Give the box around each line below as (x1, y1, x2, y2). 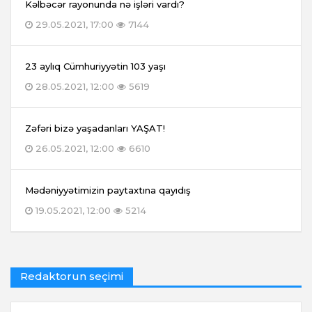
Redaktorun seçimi (20, 270, 123, 283)
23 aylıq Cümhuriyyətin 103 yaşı (25, 61, 166, 72)
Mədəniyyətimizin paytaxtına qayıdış (25, 185, 191, 196)
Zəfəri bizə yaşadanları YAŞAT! (25, 123, 165, 134)
